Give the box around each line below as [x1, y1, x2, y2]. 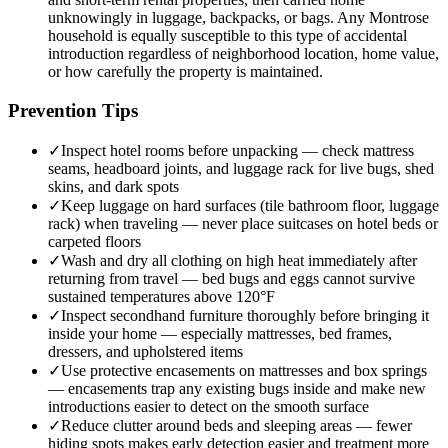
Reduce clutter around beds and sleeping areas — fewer [61, 416, 412, 434]
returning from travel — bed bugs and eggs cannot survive [48, 269, 415, 287]
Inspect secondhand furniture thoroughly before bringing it [61, 306, 429, 324]
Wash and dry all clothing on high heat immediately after [61, 251, 417, 269]
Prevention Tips [8, 99, 138, 121]
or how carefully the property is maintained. [48, 63, 323, 81]
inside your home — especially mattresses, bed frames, [48, 324, 392, 342]
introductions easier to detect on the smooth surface [48, 397, 369, 415]
